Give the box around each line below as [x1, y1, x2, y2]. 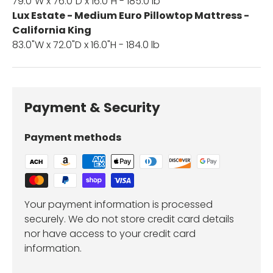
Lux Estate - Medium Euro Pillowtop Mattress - [12, 9, 249, 23]
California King [12, 23, 91, 38]
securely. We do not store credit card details [24, 212, 234, 227]
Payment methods [24, 130, 121, 145]
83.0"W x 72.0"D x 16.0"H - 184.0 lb [12, 38, 160, 52]
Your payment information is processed [24, 197, 213, 212]
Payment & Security [24, 98, 160, 118]
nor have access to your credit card [24, 227, 196, 241]
